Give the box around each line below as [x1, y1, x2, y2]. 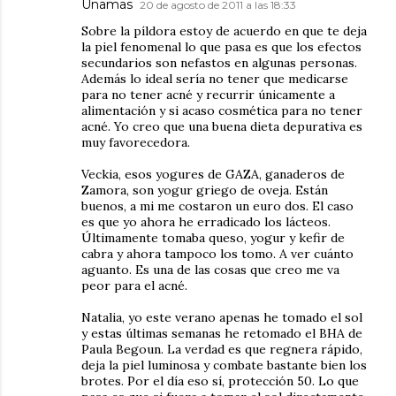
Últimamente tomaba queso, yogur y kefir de [81, 229, 345, 246]
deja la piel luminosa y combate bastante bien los [81, 356, 367, 373]
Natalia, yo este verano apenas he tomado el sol [81, 308, 362, 325]
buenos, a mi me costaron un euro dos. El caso [81, 197, 354, 214]
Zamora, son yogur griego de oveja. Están [81, 181, 328, 198]
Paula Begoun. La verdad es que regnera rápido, [81, 340, 362, 357]
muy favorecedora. [81, 133, 190, 150]
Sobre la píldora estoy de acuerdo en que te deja [81, 22, 367, 39]
